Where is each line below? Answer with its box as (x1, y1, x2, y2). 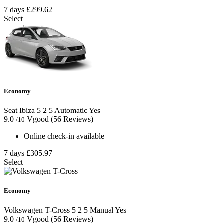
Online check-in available (24, 131, 104, 140)
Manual (88, 206, 113, 215)
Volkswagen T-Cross (4, 206, 70, 215)
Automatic (53, 106, 87, 114)
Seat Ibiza (4, 106, 35, 114)
